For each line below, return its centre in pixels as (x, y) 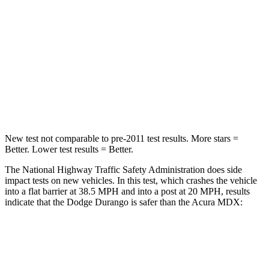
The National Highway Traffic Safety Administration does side (123, 169)
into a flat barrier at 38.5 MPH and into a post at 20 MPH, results (127, 191)
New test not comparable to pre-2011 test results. (97, 138)
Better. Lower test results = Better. (69, 149)
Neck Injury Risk (81, 72)
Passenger (171, 17)
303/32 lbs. (145, 99)
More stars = (213, 138)
